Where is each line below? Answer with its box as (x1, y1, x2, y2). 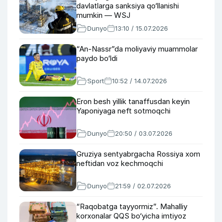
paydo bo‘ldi (76, 54, 117, 63)
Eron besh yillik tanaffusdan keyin (76, 97, 190, 106)
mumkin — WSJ (76, 10, 130, 20)
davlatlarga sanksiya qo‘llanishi (76, 1, 179, 10)
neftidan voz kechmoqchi (76, 159, 163, 168)
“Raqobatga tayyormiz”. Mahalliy (76, 202, 187, 211)
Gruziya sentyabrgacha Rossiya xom (76, 149, 200, 159)
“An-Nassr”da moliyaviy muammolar (76, 44, 198, 54)
